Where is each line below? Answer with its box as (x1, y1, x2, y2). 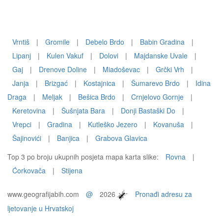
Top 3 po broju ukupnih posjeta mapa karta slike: (7, 152, 161, 162)
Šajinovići (12, 133, 41, 143)
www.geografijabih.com (7, 189, 81, 199)
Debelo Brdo (85, 37, 124, 47)
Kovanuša (153, 119, 184, 129)
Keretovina (12, 106, 46, 115)
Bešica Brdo (78, 92, 115, 102)
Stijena (61, 165, 82, 175)
